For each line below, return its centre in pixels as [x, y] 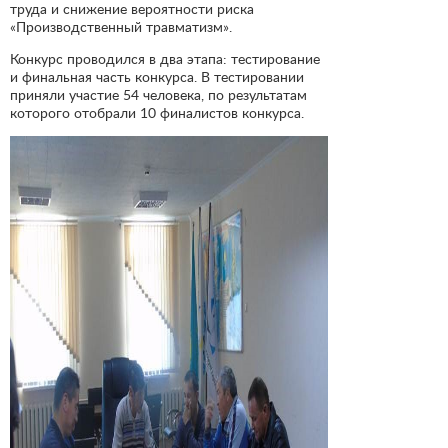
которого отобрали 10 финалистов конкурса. [157, 113]
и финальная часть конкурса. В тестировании [157, 77]
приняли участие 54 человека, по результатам [158, 95]
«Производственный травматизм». [121, 26]
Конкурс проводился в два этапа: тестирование [165, 59]
